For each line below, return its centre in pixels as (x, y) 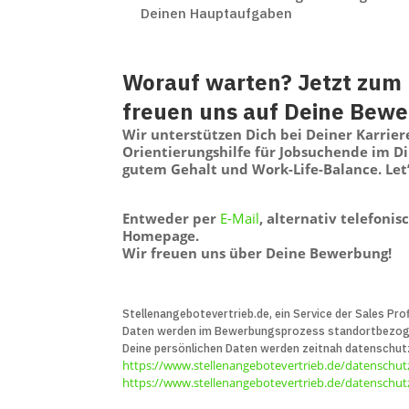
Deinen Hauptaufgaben (217, 13)
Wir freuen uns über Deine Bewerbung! (257, 252)
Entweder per (172, 218)
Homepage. (163, 235)
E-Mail (240, 218)
